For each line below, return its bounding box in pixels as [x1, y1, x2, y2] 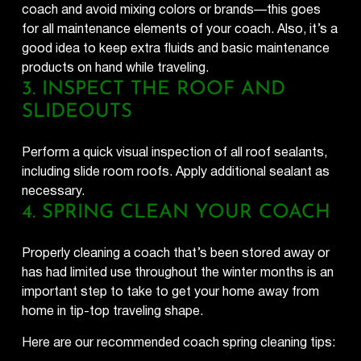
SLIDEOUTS [22, 102, 133, 122]
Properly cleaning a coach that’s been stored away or [22, 243, 330, 263]
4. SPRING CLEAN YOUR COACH [22, 202, 331, 222]
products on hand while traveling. [22, 57, 210, 78]
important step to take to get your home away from [22, 281, 320, 302]
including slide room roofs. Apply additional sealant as [22, 161, 330, 182]
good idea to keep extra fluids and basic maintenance [22, 38, 330, 59]
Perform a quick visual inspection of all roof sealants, [22, 142, 328, 163]
